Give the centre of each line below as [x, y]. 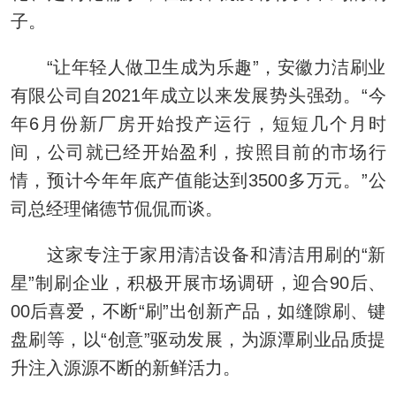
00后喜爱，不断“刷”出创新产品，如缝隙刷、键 [198, 311]
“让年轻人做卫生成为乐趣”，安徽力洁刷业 [198, 67]
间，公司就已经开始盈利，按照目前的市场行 [198, 152]
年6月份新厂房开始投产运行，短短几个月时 [198, 123]
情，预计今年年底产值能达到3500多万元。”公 [198, 180]
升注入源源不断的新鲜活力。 [125, 367]
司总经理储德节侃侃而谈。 [116, 208]
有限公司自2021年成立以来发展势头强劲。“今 [198, 95]
